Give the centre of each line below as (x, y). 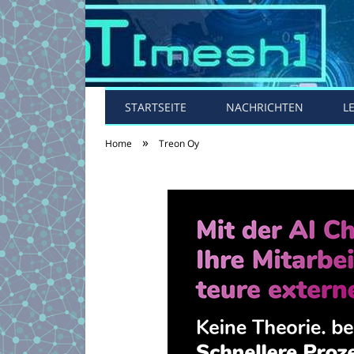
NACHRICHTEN (265, 107)
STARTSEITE (156, 107)
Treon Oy (179, 143)
